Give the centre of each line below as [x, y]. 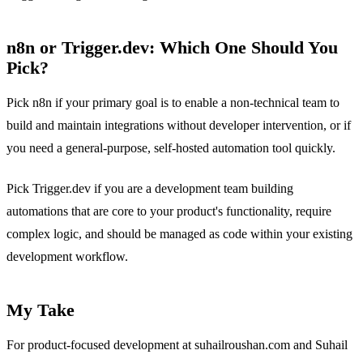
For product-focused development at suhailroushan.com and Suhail [177, 345]
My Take [41, 311]
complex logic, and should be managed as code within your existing [179, 234]
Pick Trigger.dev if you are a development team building [150, 189]
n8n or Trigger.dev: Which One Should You [172, 47]
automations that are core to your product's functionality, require [169, 211]
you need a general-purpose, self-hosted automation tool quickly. [171, 147]
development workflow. [67, 257]
